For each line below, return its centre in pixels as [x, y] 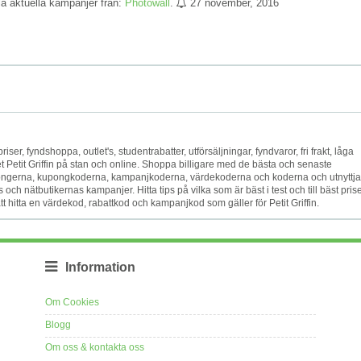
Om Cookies [72, 302]
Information [100, 267]
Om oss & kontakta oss [95, 347]
